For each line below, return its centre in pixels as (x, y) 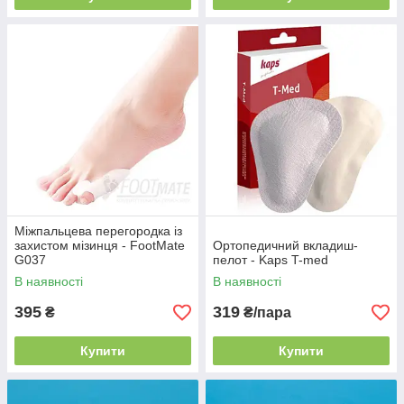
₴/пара (266, 312)
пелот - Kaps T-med (271, 260)
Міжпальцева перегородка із (98, 231)
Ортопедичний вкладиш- (285, 245)
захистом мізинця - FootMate (100, 245)
